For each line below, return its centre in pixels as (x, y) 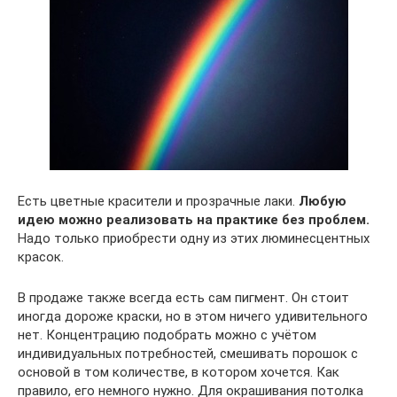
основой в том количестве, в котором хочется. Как (179, 373)
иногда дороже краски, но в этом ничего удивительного (193, 317)
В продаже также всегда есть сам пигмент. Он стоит (183, 298)
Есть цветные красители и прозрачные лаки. (158, 202)
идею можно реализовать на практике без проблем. (194, 220)
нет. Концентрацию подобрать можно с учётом (167, 335)
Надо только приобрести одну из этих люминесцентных (194, 239)
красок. (41, 257)
